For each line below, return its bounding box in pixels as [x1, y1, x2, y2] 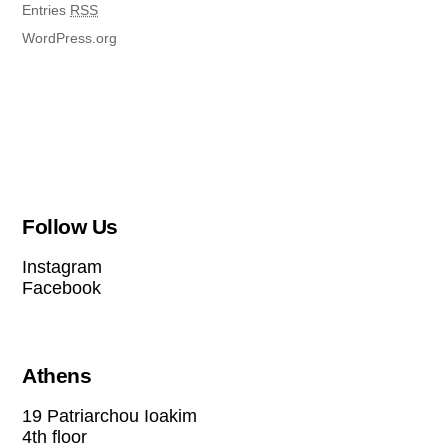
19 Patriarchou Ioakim [22, 405, 198, 426]
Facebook [22, 277, 102, 298]
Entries [22, 2, 71, 19]
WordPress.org [22, 30, 118, 47]
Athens [22, 363, 92, 387]
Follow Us [22, 214, 118, 238]
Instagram [22, 256, 103, 277]
